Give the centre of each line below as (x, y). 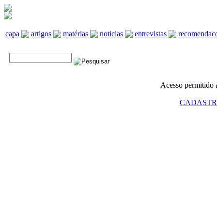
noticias (111, 34)
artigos (41, 34)
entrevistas (151, 34)
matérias (76, 34)
